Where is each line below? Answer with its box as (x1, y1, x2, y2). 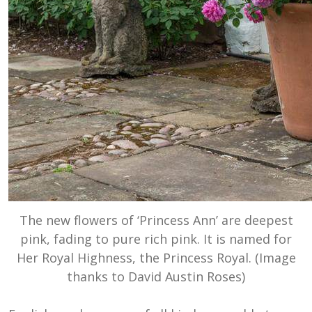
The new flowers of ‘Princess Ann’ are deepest (19, 212, 293, 229)
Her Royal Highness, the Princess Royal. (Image (16, 249, 296, 267)
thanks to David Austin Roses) (67, 268, 245, 286)
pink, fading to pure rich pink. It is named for (20, 231, 292, 248)
